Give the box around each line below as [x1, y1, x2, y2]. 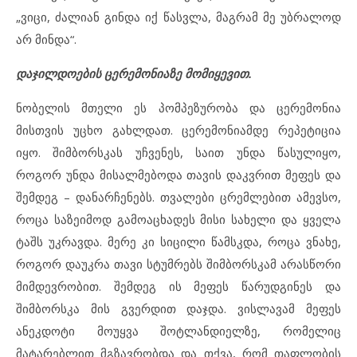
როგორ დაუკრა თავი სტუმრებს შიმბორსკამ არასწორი [16, 256, 341, 273]
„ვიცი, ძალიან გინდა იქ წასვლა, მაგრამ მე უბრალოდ [16, 9, 341, 25]
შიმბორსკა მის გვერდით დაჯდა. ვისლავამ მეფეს [16, 300, 341, 317]
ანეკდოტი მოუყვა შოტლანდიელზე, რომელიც [16, 323, 341, 339]
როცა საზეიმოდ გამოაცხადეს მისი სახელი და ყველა [16, 211, 341, 228]
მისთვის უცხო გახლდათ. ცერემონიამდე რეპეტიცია [16, 122, 341, 139]
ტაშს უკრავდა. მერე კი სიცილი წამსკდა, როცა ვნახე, [16, 233, 341, 250]
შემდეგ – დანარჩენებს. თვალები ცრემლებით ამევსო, [16, 189, 341, 206]
